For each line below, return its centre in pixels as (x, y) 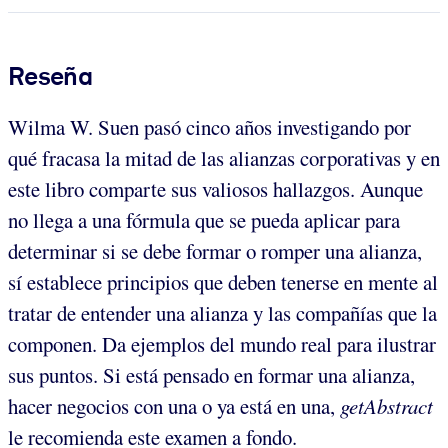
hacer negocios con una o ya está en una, (174, 405)
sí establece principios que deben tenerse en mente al (223, 281)
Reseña (50, 75)
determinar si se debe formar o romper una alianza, (215, 250)
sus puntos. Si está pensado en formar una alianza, (211, 374)
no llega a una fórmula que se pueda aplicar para (204, 219)
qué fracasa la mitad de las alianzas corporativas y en (224, 157)
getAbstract (386, 405)
